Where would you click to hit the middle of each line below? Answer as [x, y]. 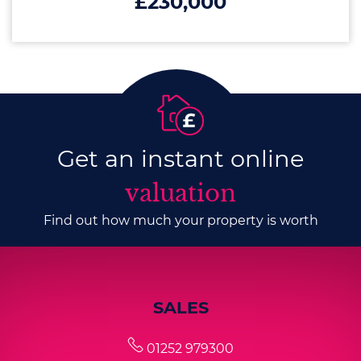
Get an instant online [180, 158]
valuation [180, 193]
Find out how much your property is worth [180, 220]
